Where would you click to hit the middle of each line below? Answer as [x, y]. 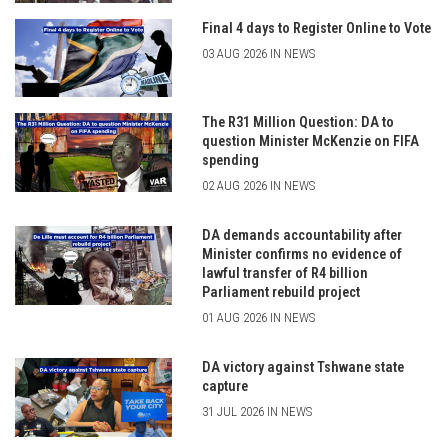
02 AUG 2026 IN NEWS [258, 186]
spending [230, 161]
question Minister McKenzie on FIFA [310, 142]
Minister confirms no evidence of [301, 255]
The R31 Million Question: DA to [297, 123]
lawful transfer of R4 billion [284, 274]
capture [224, 387]
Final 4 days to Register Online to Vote [316, 28]
